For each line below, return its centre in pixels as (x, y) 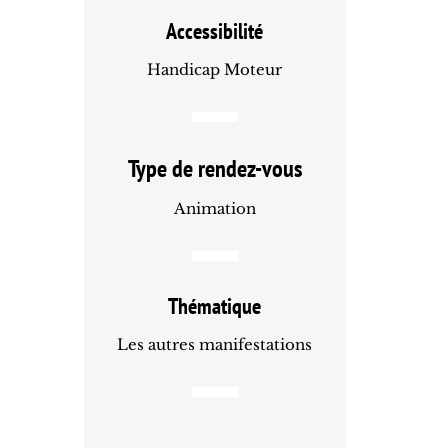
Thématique (215, 306)
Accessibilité (215, 31)
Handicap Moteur (215, 69)
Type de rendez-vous (214, 168)
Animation (214, 208)
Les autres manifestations (215, 344)
